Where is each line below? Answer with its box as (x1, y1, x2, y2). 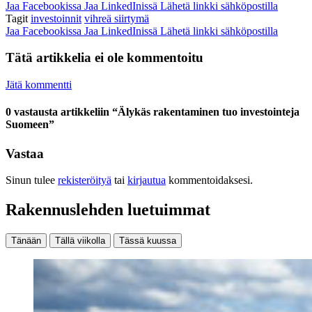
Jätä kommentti (6, 79, 72, 91)
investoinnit (31, 12, 81, 24)
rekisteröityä (58, 174, 111, 187)
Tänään (11, 235, 41, 247)
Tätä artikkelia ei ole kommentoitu (6, 50, 203, 65)
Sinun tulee (6, 174, 58, 187)
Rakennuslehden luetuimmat (6, 201, 210, 219)
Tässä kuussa (119, 235, 176, 247)
